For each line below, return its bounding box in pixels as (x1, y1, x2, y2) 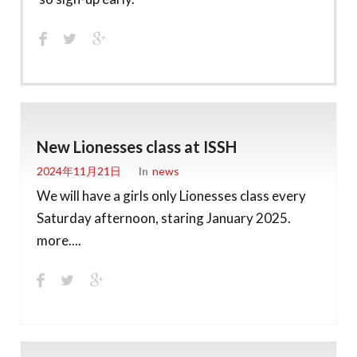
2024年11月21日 (37, 164, 121, 178)
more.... (37, 231, 81, 249)
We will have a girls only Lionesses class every (37, 186, 306, 204)
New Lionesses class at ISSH (37, 136, 237, 156)
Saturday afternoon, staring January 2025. (37, 209, 291, 226)
